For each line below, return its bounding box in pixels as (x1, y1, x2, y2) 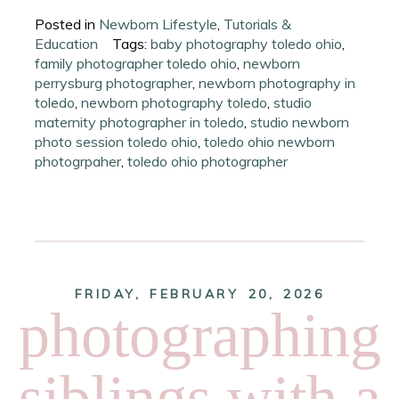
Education (35, 34, 99, 53)
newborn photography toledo (81, 93, 268, 111)
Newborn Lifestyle (99, 14, 218, 33)
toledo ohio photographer (127, 151, 289, 170)
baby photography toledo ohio (151, 34, 343, 53)
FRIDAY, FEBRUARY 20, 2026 (74, 285, 325, 302)
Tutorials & (224, 14, 292, 33)
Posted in (35, 14, 100, 33)
